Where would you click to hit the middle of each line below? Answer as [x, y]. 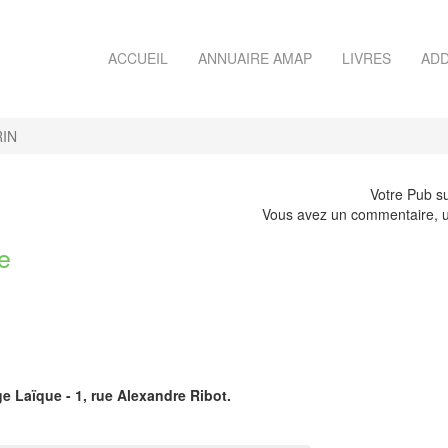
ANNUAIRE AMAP [255, 58]
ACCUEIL [138, 58]
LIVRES [366, 58]
